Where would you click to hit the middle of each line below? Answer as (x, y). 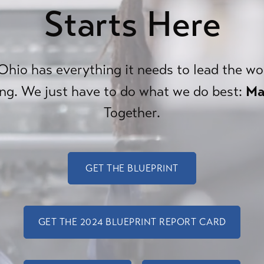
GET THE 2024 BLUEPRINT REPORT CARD (132, 222)
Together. (132, 113)
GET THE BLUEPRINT (132, 168)
